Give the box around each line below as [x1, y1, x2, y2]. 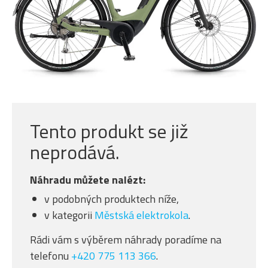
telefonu [30, 248, 71, 264]
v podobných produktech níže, [44, 191, 179, 207]
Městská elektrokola [95, 207, 188, 223]
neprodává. [30, 138, 120, 166]
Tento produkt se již [30, 117, 188, 145]
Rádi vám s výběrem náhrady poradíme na [30, 232, 221, 248]
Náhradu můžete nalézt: [30, 172, 145, 188]
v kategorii [44, 207, 95, 223]
